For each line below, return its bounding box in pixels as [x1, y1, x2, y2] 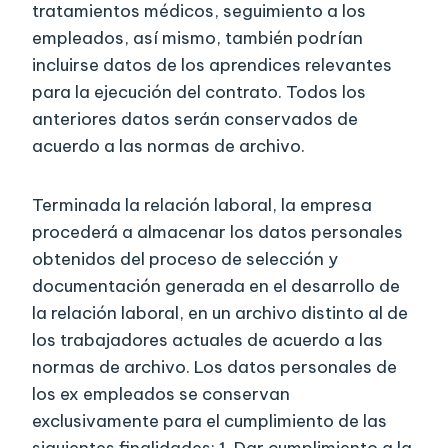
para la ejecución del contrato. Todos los [32, 81, 366, 104]
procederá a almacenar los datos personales [32, 221, 403, 244]
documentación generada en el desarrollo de [32, 275, 400, 298]
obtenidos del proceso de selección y [32, 248, 338, 271]
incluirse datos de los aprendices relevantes [32, 54, 392, 77]
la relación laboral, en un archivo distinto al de [32, 302, 408, 325]
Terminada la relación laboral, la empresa [32, 194, 372, 217]
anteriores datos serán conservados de [32, 108, 358, 131]
